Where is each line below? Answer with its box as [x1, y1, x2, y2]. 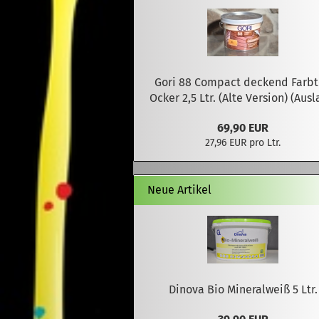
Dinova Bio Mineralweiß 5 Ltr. [168, 283, 318, 296]
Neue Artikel [145, 183, 211, 197]
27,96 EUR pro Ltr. [205, 137, 281, 149]
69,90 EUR [217, 121, 269, 135]
